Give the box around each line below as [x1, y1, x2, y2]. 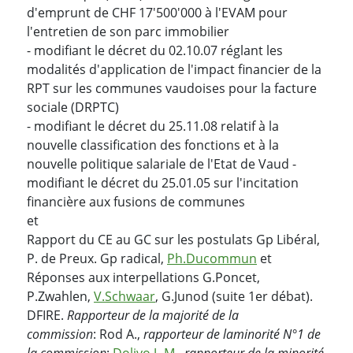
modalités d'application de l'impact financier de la [27, 60, 321, 78]
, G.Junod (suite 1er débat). [155, 287, 313, 305]
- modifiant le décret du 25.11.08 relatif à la [27, 117, 279, 135]
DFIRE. [27, 306, 67, 324]
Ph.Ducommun [167, 249, 257, 267]
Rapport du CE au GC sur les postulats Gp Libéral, [27, 230, 320, 248]
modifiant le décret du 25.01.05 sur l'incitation [27, 173, 299, 191]
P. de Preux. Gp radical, [27, 249, 167, 267]
